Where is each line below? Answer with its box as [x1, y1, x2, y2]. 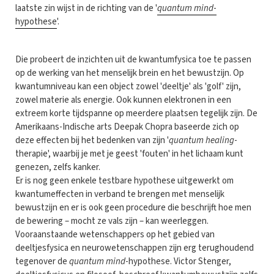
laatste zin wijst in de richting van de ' [15, 1, 157, 15]
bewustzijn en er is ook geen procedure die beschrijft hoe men [15, 201, 251, 214]
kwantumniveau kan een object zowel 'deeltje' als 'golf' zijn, [15, 80, 241, 93]
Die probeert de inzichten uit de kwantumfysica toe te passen [15, 53, 251, 66]
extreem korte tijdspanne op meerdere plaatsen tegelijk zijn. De [15, 106, 257, 120]
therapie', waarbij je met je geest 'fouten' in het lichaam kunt [15, 147, 243, 160]
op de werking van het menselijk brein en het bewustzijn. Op [15, 66, 244, 80]
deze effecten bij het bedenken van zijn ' [15, 133, 169, 147]
